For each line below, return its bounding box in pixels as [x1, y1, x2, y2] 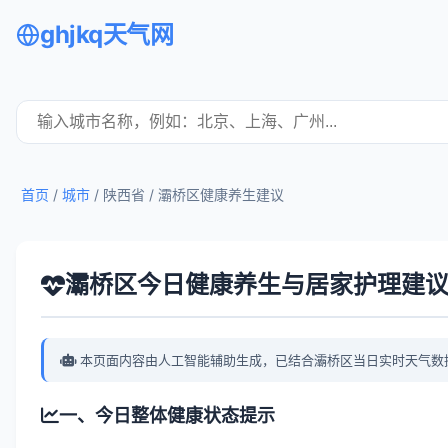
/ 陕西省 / [90, 186, 158, 203]
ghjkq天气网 [40, 20, 173, 49]
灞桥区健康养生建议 [158, 186, 284, 203]
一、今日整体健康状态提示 [59, 405, 275, 426]
